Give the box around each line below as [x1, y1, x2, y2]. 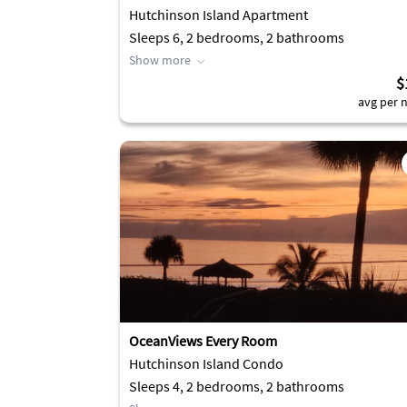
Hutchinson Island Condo [129, 354, 283, 372]
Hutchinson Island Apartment [129, 5, 308, 24]
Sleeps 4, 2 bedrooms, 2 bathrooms [129, 377, 344, 395]
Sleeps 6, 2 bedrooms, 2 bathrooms [129, 28, 344, 46]
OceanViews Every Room [129, 332, 277, 350]
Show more [129, 52, 191, 68]
